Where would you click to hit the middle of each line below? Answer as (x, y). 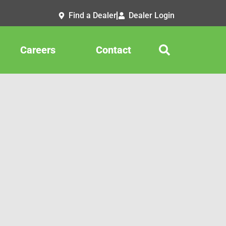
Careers (38, 50)
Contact (113, 50)
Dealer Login (152, 15)
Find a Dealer (92, 15)
